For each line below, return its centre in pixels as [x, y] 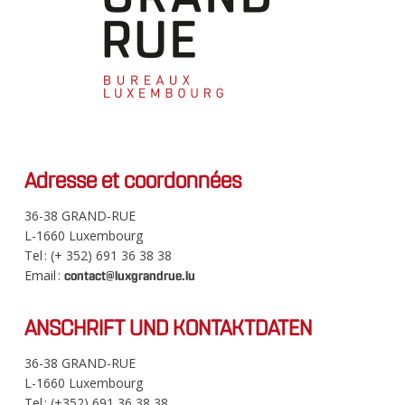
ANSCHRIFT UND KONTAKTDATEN [168, 328]
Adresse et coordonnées [132, 181]
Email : [44, 276]
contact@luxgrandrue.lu [129, 277]
